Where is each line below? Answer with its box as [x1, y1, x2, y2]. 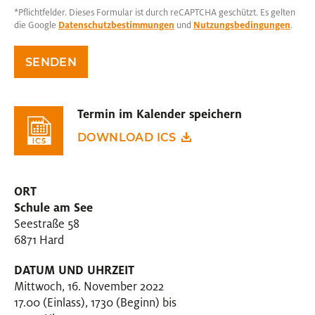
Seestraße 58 [14, 216, 79, 231]
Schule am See [14, 200, 93, 215]
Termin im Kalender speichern [77, 106, 242, 122]
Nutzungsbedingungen [193, 19, 290, 31]
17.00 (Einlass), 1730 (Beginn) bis [14, 295, 176, 310]
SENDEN [25, 55, 77, 69]
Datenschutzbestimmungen [58, 19, 174, 31]
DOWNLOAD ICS [77, 130, 176, 144]
